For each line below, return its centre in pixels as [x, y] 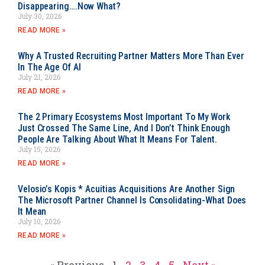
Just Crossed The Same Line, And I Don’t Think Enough [124, 128]
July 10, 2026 [39, 221]
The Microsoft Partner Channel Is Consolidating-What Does [132, 200]
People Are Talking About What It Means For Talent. [117, 139]
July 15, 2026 [39, 149]
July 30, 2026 [40, 16]
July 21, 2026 [39, 77]
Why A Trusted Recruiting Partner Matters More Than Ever [131, 56]
